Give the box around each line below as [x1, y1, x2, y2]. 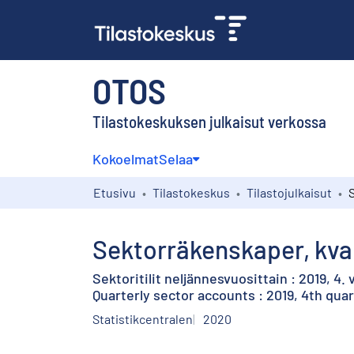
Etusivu [93, 184, 136, 200]
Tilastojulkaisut [247, 184, 332, 200]
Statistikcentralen [92, 311, 193, 326]
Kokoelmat [92, 149, 159, 168]
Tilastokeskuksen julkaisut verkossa [92, 111, 326, 131]
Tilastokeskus [153, 184, 230, 200]
